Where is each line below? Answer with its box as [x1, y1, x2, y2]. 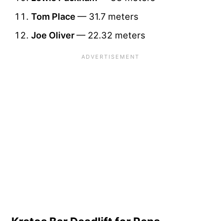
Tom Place [31, 10, 77, 22]
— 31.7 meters [77, 10, 138, 22]
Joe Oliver [31, 29, 76, 40]
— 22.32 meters [76, 29, 145, 40]
